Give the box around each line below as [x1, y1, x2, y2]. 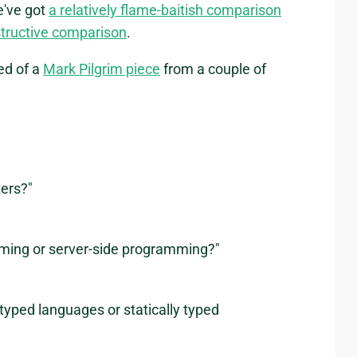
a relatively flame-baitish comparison [49, 2, 281, 19]
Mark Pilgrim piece [43, 61, 160, 78]
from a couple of [160, 61, 266, 78]
